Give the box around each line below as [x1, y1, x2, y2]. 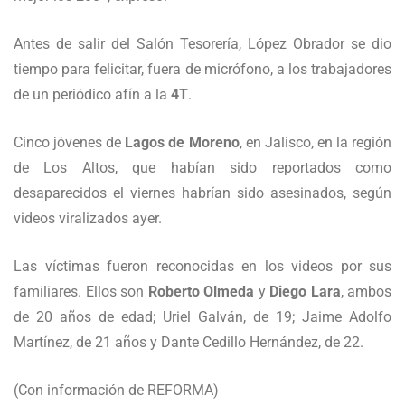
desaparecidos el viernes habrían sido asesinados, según [14, 184, 391, 202]
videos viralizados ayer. [14, 210, 162, 227]
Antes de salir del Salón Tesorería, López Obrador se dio [14, 35, 391, 52]
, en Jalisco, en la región [239, 134, 392, 151]
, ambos [340, 283, 391, 300]
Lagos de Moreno [125, 134, 240, 151]
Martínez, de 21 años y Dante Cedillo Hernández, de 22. [14, 334, 363, 351]
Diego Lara [269, 283, 341, 300]
